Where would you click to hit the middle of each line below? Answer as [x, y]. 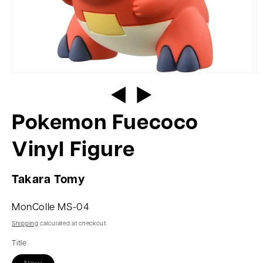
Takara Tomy [48, 180]
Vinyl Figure [73, 151]
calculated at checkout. [73, 224]
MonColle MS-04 [50, 208]
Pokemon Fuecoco [105, 124]
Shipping [25, 224]
